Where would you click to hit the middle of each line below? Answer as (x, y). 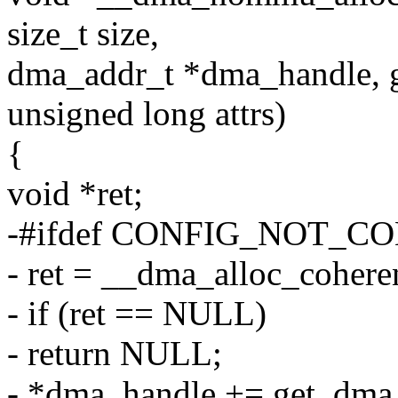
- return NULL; (115, 354)
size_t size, (83, 34)
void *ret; (75, 194)
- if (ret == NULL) (137, 314)
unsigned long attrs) (147, 114)
